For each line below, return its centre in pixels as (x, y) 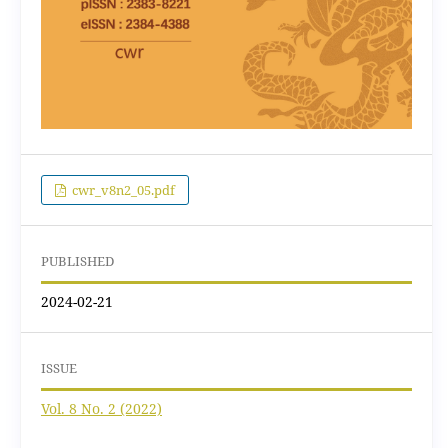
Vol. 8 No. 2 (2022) (101, 408)
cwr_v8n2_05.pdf (122, 189)
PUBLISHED (77, 260)
